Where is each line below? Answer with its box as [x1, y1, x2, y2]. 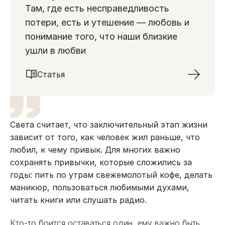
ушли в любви [25, 45, 86, 56]
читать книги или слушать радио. [10, 195, 147, 205]
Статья [37, 69, 65, 79]
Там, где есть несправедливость [25, 3, 169, 14]
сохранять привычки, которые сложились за [10, 157, 192, 167]
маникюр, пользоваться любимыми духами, [10, 182, 189, 192]
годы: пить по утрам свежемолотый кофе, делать [10, 170, 212, 180]
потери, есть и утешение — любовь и [25, 17, 189, 28]
